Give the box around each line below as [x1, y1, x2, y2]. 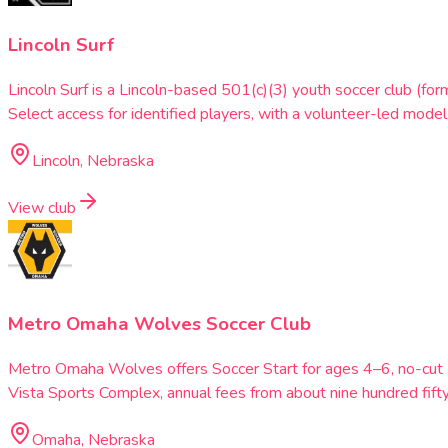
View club [8, 197, 76, 220]
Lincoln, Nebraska [32, 150, 154, 173]
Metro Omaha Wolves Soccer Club [8, 310, 311, 337]
